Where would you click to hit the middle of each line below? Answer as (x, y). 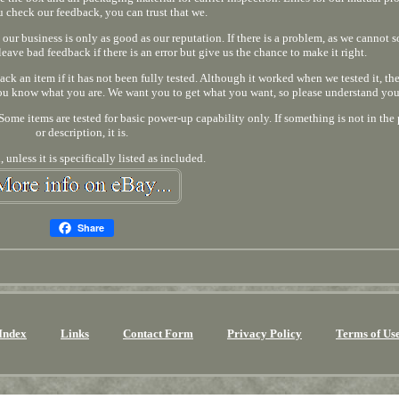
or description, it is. (81, 132)
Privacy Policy (264, 334)
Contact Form (158, 334)
